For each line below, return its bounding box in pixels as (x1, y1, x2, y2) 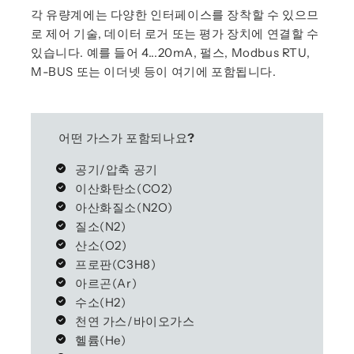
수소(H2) (75, 294, 126, 310)
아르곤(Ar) (75, 275, 137, 291)
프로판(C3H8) (75, 256, 156, 272)
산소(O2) (75, 237, 127, 253)
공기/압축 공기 (75, 161, 158, 177)
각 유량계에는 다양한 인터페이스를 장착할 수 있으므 (31, 6, 319, 22)
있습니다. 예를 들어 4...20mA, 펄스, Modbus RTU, (31, 44, 311, 60)
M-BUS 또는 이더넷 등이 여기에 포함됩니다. (31, 63, 277, 79)
